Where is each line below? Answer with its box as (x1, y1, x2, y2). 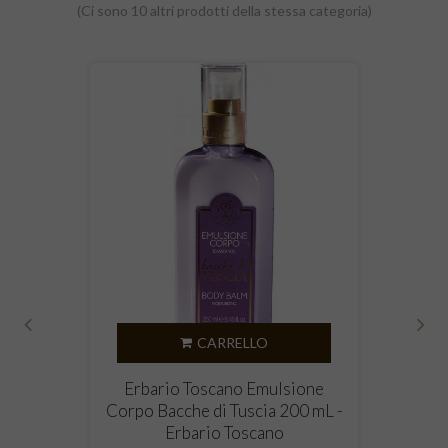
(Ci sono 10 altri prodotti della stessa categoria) (76, 2, 372, 20)
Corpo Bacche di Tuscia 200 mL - (105, 400, 343, 422)
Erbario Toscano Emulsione (124, 378, 324, 400)
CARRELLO (197, 334, 268, 352)
